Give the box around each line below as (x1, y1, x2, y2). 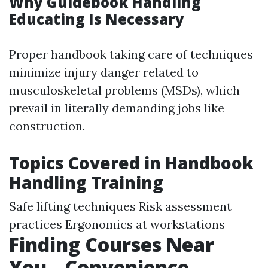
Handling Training (9, 171, 163, 194)
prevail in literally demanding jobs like (9, 100, 224, 115)
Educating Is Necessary (9, 9, 184, 29)
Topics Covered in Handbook (9, 151, 254, 174)
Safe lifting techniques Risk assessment (9, 199, 232, 214)
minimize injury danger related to (9, 65, 199, 80)
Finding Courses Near (9, 232, 214, 257)
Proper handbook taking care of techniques (9, 47, 253, 62)
